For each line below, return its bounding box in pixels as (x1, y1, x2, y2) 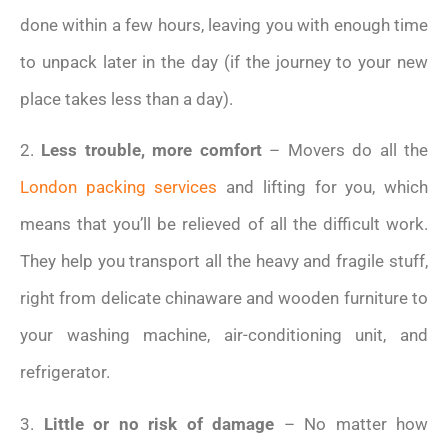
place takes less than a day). (20, 89, 233, 110)
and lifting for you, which (217, 177, 429, 198)
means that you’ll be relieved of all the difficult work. (20, 214, 428, 235)
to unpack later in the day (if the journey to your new (20, 52, 428, 73)
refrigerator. (20, 362, 110, 383)
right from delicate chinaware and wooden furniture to (20, 288, 428, 309)
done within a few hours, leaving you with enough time (20, 15, 428, 36)
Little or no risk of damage (43, 413, 274, 434)
